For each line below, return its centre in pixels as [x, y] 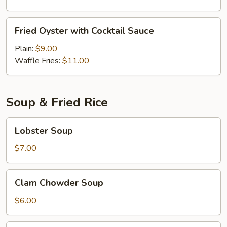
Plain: [25, 49]
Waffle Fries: [39, 61]
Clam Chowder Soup [59, 183]
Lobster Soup [44, 131]
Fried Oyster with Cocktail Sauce [84, 31]
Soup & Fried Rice [57, 102]
